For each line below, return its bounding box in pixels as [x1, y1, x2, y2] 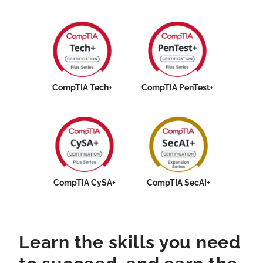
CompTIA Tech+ [52, 83, 113, 92]
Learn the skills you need [19, 232, 241, 252]
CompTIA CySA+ [53, 178, 116, 187]
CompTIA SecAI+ [146, 178, 210, 187]
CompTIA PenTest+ [141, 83, 213, 92]
